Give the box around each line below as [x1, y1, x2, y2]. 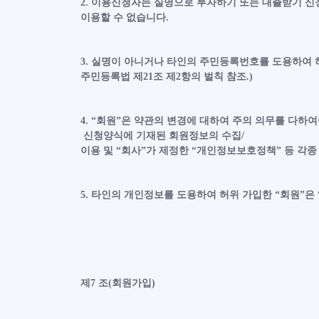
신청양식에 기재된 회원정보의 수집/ [80, 130, 244, 141]
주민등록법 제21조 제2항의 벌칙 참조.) [80, 71, 253, 82]
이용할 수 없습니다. [80, 12, 169, 23]
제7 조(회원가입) [80, 278, 155, 288]
